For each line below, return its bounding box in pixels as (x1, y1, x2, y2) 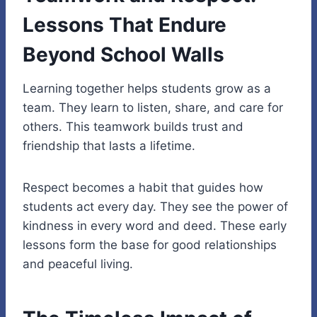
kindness (23, 219, 74, 234)
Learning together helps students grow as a (23, 81, 271, 96)
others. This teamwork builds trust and (23, 120, 243, 134)
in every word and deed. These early (74, 219, 287, 234)
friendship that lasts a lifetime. (23, 139, 195, 154)
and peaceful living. (23, 257, 133, 272)
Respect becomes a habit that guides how (23, 180, 263, 195)
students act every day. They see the (23, 200, 238, 214)
